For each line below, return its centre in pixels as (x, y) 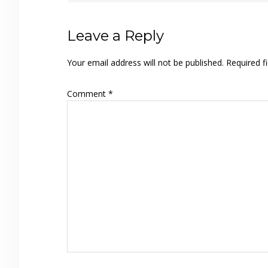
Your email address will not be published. (145, 63)
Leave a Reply (115, 36)
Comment (88, 94)
